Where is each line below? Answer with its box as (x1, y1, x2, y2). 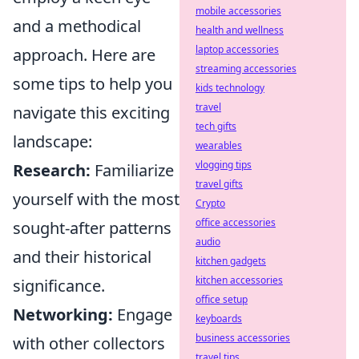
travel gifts (196, 177, 243, 191)
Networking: (13, 304, 113, 326)
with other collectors (13, 333, 165, 355)
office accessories (196, 216, 276, 229)
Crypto (196, 196, 225, 210)
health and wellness (196, 23, 284, 37)
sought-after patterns (13, 217, 171, 240)
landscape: (13, 131, 92, 153)
